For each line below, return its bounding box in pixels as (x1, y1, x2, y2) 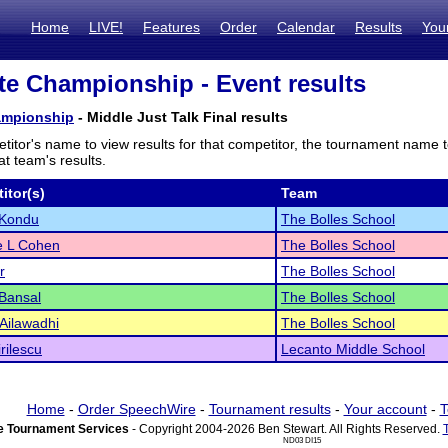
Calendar (277, 19, 335, 35)
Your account (343, 401, 427, 417)
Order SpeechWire (77, 401, 196, 417)
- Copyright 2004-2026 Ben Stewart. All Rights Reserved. (128, 422, 443, 436)
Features (143, 19, 200, 35)
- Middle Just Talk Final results (74, 109, 288, 125)
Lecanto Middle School (281, 341, 425, 357)
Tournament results (208, 401, 331, 417)
